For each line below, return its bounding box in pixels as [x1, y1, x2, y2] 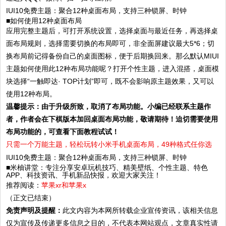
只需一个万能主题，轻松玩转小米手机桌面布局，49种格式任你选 [6, 140, 212, 149]
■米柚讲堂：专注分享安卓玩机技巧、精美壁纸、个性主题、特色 [6, 163, 208, 172]
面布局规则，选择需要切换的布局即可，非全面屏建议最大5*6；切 [6, 39, 215, 48]
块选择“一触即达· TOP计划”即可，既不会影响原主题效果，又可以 [6, 77, 214, 86]
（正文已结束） [6, 194, 56, 202]
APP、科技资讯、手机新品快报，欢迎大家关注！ [6, 171, 161, 180]
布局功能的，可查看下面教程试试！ [6, 128, 120, 136]
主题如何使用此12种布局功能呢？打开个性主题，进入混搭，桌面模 [6, 65, 219, 73]
